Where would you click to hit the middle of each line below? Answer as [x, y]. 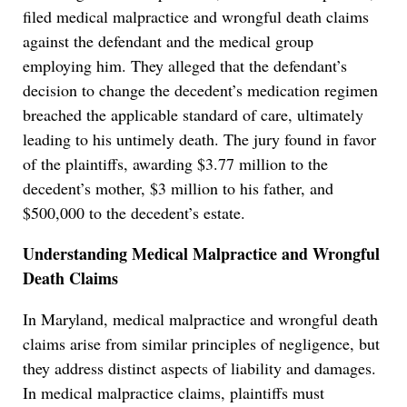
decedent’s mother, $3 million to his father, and [178, 189]
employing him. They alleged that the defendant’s [185, 66]
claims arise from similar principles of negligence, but [201, 344]
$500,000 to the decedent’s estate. [134, 213]
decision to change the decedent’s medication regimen [200, 90]
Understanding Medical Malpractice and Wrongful [201, 254]
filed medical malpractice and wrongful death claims [196, 17]
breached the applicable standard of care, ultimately [193, 115]
